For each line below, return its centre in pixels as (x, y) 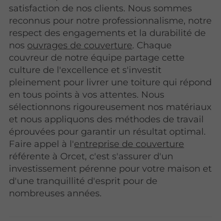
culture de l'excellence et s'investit (85, 70)
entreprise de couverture (129, 144)
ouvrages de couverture (80, 45)
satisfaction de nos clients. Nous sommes (101, 8)
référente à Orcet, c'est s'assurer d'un (91, 156)
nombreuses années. (55, 193)
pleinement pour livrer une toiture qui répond (110, 82)
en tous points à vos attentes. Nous (87, 95)
